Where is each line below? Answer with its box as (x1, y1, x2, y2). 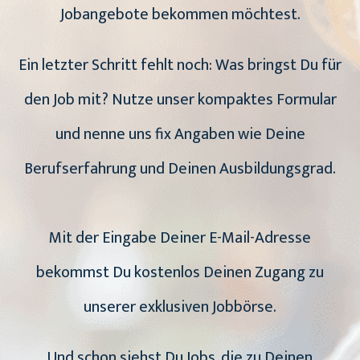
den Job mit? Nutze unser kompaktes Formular (23, 86, 337, 114)
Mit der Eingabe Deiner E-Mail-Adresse (49, 224, 311, 252)
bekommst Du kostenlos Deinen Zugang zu (36, 259, 324, 287)
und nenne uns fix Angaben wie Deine (55, 121, 305, 149)
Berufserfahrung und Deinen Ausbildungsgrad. (24, 155, 336, 183)
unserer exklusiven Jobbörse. (84, 293, 276, 321)
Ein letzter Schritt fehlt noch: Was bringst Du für (18, 51, 342, 80)
